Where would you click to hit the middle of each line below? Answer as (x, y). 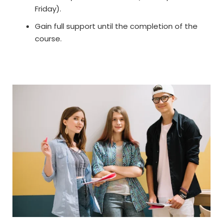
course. (48, 39)
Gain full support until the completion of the (116, 26)
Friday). (48, 9)
